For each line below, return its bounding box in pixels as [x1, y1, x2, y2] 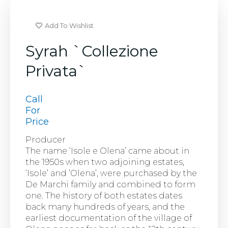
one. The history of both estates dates [25, 190, 182, 201]
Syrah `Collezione [25, 42, 158, 61]
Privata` [25, 62, 87, 81]
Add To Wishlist [45, 21, 94, 30]
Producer [25, 134, 66, 145]
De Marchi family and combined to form [25, 179, 195, 189]
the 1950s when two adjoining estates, [25, 157, 184, 167]
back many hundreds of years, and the [25, 202, 185, 212]
